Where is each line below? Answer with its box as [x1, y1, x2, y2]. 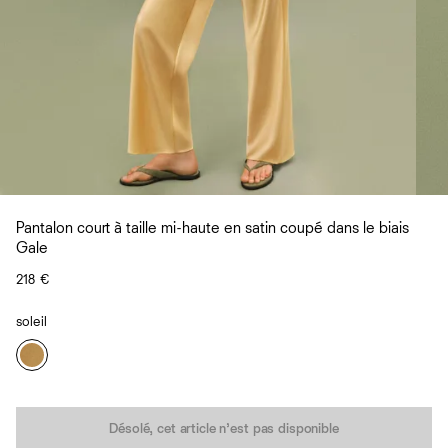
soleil [16, 314, 47, 329]
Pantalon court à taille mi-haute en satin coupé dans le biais [16, 220, 409, 237]
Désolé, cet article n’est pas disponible [109, 421, 339, 436]
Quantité [15, 403, 72, 418]
